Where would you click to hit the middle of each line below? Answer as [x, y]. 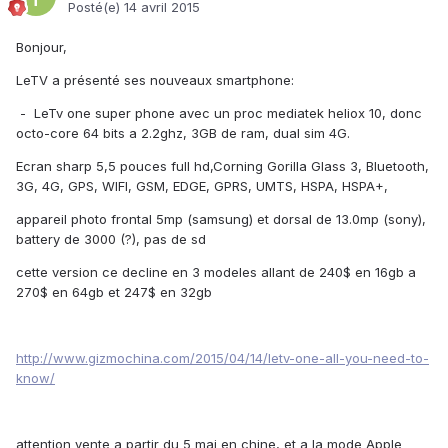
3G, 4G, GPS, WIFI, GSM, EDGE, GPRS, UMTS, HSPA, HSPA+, [202, 186]
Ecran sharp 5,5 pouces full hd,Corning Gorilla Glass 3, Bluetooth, [222, 166]
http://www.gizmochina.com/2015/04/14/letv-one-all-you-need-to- [222, 358]
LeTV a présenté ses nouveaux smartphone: [155, 80]
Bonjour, [41, 47]
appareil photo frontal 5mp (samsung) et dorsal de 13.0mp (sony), [221, 219]
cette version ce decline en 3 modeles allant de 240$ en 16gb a [216, 272]
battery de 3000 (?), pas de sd [111, 239]
